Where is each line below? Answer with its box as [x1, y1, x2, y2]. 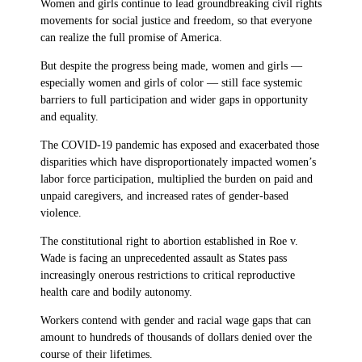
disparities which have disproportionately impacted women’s [40, 155, 316, 168]
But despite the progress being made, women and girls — [40, 59, 302, 72]
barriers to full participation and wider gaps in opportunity [40, 93, 308, 106]
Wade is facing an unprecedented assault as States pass [40, 251, 287, 264]
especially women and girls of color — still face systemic [40, 76, 302, 89]
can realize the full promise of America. [40, 31, 222, 44]
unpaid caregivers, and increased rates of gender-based [40, 189, 288, 202]
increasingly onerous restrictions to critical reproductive [40, 268, 295, 281]
